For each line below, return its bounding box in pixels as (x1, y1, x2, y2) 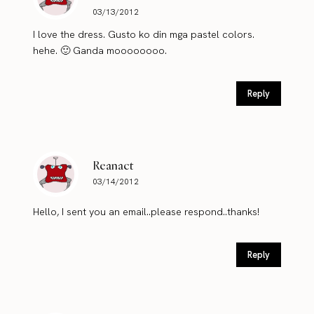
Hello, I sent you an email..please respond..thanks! (33, 205, 260, 218)
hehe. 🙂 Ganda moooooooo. (33, 43, 168, 57)
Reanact (93, 158, 134, 172)
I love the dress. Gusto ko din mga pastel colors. (33, 27, 255, 41)
